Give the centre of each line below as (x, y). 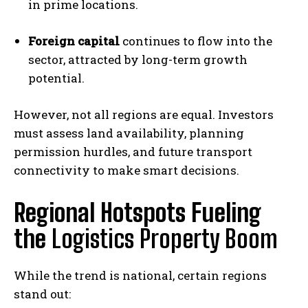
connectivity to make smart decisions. (126, 170)
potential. (56, 78)
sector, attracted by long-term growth (138, 59)
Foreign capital (74, 41)
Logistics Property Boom (165, 239)
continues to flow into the (196, 41)
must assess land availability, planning (129, 133)
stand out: (42, 294)
